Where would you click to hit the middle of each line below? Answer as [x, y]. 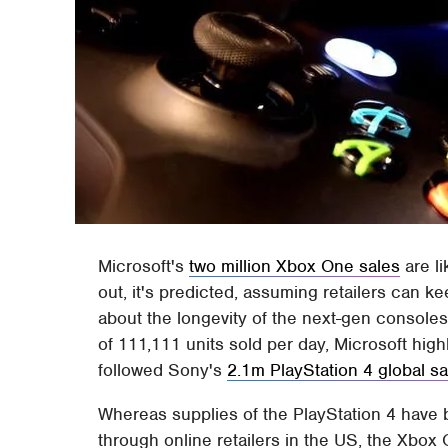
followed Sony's [163, 369]
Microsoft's [144, 265]
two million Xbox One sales [295, 265]
